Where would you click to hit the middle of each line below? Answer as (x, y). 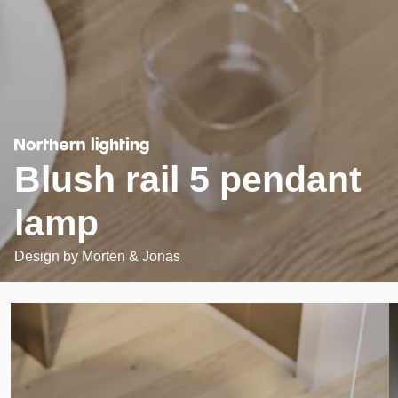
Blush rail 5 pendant (188, 179)
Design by (48, 256)
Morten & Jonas (131, 256)
